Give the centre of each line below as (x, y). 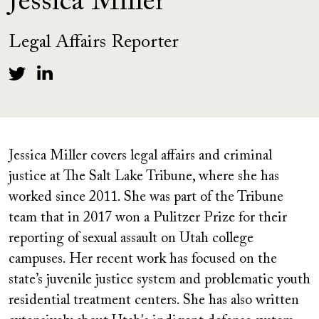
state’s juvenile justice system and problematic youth (159, 280)
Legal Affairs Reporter (94, 43)
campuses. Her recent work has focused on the (143, 259)
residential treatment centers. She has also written (154, 300)
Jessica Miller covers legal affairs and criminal (140, 156)
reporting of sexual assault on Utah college (131, 239)
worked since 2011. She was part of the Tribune (146, 197)
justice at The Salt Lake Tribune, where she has (144, 177)
